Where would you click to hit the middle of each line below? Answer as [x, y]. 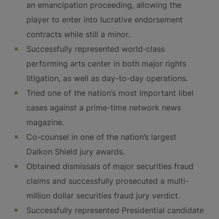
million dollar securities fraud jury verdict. [103, 196]
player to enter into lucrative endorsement [105, 20]
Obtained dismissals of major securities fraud [110, 166]
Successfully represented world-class [96, 49]
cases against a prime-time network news [104, 108]
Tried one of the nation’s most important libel [110, 93]
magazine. [45, 122]
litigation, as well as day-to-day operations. [107, 78]
